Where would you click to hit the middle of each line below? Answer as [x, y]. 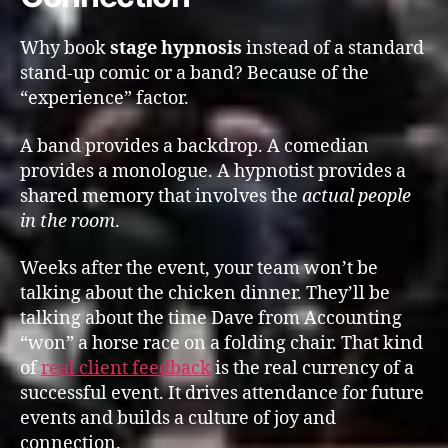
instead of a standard [333, 48]
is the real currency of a [312, 368]
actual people [356, 196]
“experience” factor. [104, 98]
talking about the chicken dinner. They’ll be [205, 293]
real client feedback [126, 368]
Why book [65, 48]
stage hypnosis [176, 48]
